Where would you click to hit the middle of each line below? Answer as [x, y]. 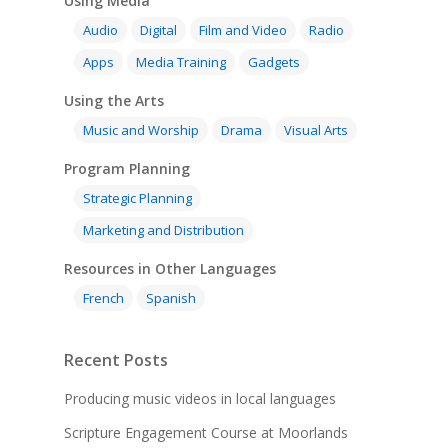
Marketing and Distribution [163, 229]
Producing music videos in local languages [200, 398]
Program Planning [127, 168]
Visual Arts [316, 129]
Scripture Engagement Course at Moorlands [206, 432]
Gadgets [274, 61]
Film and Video [243, 29]
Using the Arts [114, 100]
